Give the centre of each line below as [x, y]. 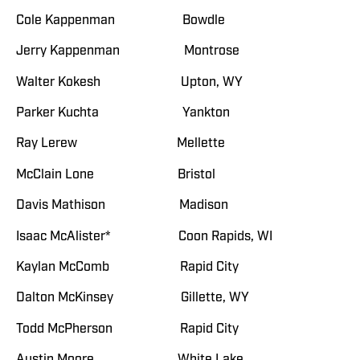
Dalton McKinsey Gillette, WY [133, 298]
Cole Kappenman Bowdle [121, 20]
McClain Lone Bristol [116, 174]
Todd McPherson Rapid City [127, 328]
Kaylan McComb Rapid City [127, 266]
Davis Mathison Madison [122, 205]
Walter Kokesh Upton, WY [129, 82]
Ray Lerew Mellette [121, 143]
